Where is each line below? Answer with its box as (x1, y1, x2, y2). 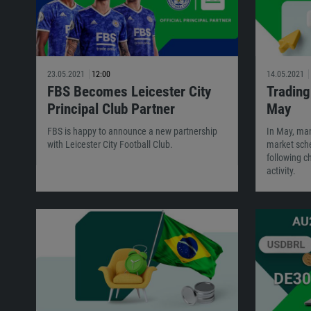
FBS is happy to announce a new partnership (47, 126, 217, 137)
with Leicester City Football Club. (47, 139, 173, 150)
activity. (267, 165, 296, 176)
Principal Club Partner (47, 101, 175, 117)
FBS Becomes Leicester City (47, 83, 211, 100)
